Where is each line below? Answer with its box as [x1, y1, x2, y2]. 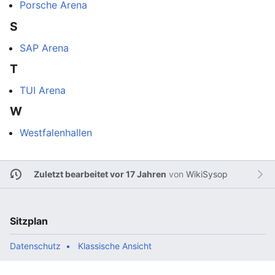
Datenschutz [10, 240, 61, 251]
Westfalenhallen [20, 126, 92, 139]
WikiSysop [185, 169, 228, 180]
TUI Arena [20, 83, 66, 96]
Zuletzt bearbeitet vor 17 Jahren [33, 169, 166, 180]
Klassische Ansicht [78, 240, 152, 251]
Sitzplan [10, 214, 48, 227]
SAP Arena [20, 41, 69, 54]
